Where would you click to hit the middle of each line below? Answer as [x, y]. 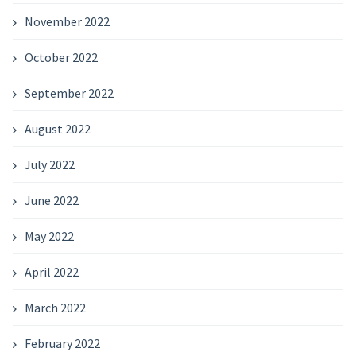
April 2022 [51, 272]
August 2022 [57, 129]
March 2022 [55, 308]
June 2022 [51, 200]
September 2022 [69, 93]
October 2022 [61, 57]
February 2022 [62, 343]
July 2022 [49, 164]
